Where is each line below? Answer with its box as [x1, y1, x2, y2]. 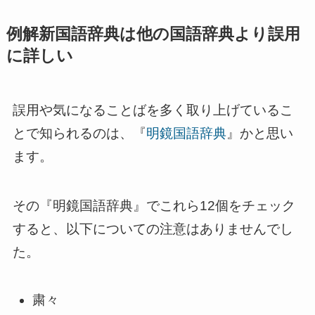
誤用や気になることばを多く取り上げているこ [12, 102, 293, 117]
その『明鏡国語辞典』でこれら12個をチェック [12, 198, 295, 214]
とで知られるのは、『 [12, 125, 146, 141]
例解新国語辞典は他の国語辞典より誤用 [6, 25, 300, 43]
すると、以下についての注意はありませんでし [12, 221, 293, 237]
